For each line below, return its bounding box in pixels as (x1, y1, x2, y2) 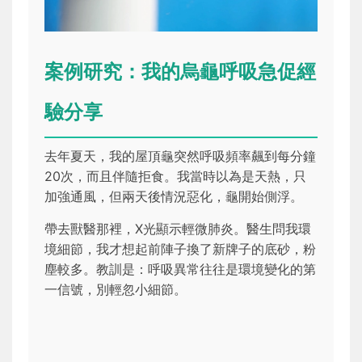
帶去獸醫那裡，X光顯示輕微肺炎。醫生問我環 (44, 221, 311, 238)
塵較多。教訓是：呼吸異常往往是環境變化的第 (44, 261, 316, 278)
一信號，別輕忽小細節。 (44, 281, 187, 298)
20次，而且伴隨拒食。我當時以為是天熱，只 (44, 168, 306, 185)
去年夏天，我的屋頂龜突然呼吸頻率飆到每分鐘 (44, 148, 316, 165)
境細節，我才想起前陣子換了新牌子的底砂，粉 (44, 241, 316, 258)
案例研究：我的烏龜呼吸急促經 (44, 60, 316, 84)
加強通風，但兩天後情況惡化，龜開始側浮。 (44, 188, 303, 205)
